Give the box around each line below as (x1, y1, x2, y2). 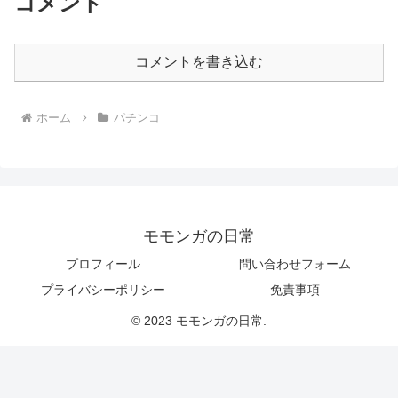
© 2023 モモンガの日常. (131, 313, 267, 328)
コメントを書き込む (135, 54, 263, 70)
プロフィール (66, 256, 140, 271)
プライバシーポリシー (41, 282, 165, 297)
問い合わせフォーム (239, 256, 351, 271)
